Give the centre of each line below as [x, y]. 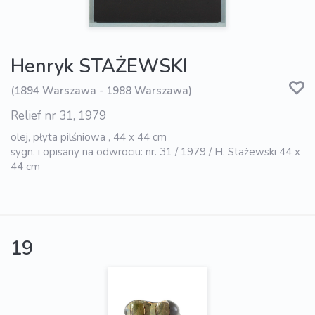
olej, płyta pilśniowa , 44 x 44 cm [89, 137]
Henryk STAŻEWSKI [99, 66]
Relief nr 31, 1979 [58, 115]
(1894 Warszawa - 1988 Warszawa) [101, 91]
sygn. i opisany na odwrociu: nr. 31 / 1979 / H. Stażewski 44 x [155, 152]
